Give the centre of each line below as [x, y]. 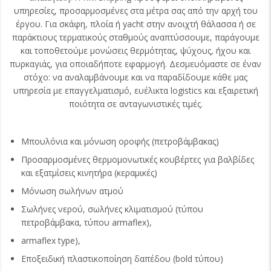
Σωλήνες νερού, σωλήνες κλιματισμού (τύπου [112, 209]
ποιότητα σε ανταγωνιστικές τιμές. [135, 104]
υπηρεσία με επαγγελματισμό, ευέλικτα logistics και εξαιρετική [135, 90]
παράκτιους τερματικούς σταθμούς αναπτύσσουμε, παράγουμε [135, 37]
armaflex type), [51, 240]
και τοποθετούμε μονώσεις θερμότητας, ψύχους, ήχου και [135, 51]
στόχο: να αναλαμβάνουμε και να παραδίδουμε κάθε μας [135, 77]
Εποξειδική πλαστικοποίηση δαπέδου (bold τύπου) [122, 259]
